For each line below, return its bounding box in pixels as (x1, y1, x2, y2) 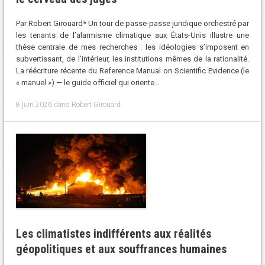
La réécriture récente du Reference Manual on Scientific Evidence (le (15, 66, 250, 76)
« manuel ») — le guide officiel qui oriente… (15, 78, 160, 88)
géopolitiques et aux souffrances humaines (15, 241, 230, 256)
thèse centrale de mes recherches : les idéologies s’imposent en (15, 43, 250, 52)
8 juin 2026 (15, 100, 52, 109)
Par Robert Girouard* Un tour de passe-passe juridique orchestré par (15, 19, 250, 28)
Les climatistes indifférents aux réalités (15, 226, 211, 241)
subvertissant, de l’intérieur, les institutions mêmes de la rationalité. (15, 54, 250, 64)
